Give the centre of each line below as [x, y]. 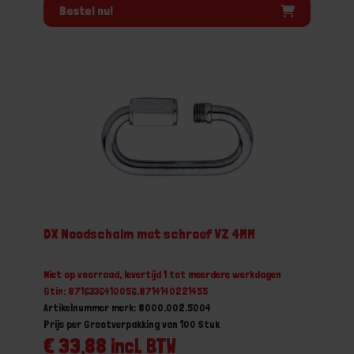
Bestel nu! [86, 10]
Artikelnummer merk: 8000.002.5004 [127, 307]
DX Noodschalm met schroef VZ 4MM [149, 233]
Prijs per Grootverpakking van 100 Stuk [132, 324]
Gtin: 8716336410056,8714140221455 [126, 291]
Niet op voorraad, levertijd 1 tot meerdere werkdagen [162, 274]
